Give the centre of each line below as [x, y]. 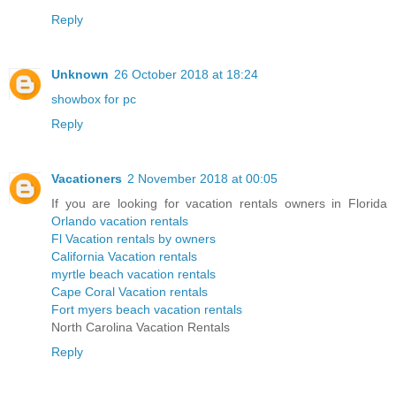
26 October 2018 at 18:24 [186, 74]
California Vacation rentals [124, 256]
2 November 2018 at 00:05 [202, 178]
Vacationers [87, 178]
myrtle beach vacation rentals [133, 274]
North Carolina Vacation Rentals [141, 327]
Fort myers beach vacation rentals [147, 309]
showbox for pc [94, 99]
